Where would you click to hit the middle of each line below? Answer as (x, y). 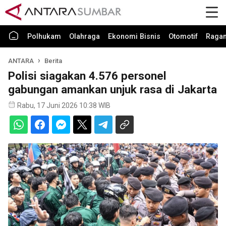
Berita (53, 61)
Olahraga (84, 37)
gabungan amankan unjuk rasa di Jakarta (112, 89)
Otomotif (183, 37)
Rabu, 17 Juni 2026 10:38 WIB (64, 105)
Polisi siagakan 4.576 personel (87, 76)
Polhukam (44, 37)
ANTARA (21, 61)
